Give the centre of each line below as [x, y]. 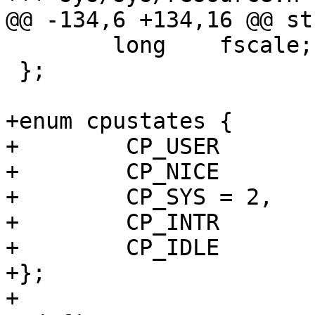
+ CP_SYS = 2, [106, 197]
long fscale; [12, 45]
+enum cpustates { [119, 121]
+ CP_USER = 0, [112, 147]
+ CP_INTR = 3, [112, 223]
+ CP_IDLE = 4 [112, 248]
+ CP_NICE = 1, [112, 172]
